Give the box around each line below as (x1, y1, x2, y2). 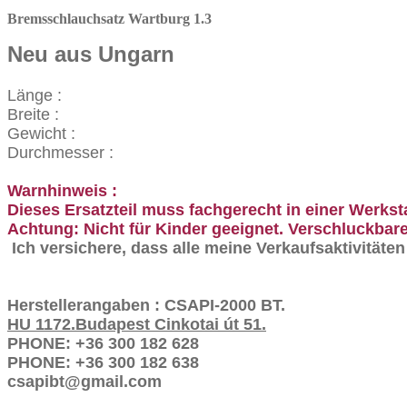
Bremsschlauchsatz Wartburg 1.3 (7, 10, 212, 26)
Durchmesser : (7, 143, 114, 162)
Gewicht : (7, 124, 75, 143)
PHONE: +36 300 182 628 (7, 333, 199, 352)
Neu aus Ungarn (7, 41, 174, 66)
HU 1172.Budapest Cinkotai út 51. (7, 314, 266, 333)
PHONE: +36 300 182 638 (7, 352, 199, 372)
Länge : (7, 85, 62, 104)
